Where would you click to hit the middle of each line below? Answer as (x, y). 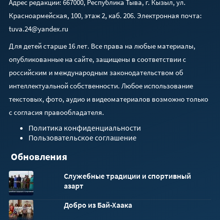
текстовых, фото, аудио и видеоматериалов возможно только (109, 99)
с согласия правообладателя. (56, 112)
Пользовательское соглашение (82, 137)
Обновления (38, 156)
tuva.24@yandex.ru (39, 28)
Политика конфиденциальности (85, 127)
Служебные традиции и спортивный (127, 176)
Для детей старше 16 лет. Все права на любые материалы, (102, 46)
